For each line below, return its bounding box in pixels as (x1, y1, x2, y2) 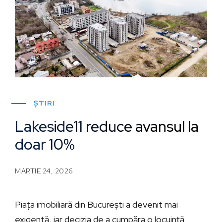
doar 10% (15, 134, 75, 154)
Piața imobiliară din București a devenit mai (15, 198, 178, 210)
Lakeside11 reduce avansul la (15, 116, 199, 136)
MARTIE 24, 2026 (15, 166, 73, 175)
